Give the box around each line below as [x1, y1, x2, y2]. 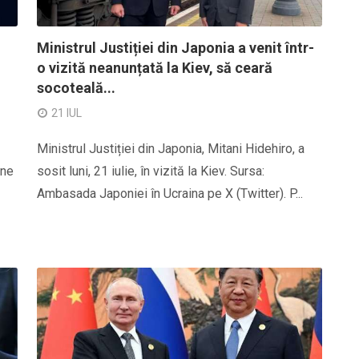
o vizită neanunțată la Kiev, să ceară [37, 59, 272, 76]
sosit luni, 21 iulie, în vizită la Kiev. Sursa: [37, 163, 264, 179]
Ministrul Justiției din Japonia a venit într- [37, 39, 314, 56]
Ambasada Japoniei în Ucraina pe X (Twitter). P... [37, 186, 303, 201]
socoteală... [37, 79, 115, 96]
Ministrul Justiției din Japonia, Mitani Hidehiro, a [37, 141, 305, 156]
